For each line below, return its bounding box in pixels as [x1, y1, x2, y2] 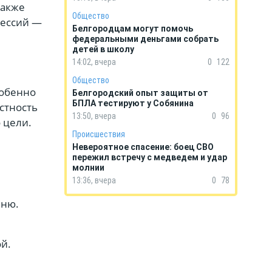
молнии [72, 163, 104, 172]
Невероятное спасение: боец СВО [72, 142, 214, 152]
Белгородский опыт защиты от [72, 88, 208, 98]
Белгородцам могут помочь [72, 24, 193, 33]
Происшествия [72, 129, 125, 139]
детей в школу [72, 44, 134, 54]
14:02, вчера [72, 57, 116, 67]
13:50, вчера [72, 111, 116, 121]
